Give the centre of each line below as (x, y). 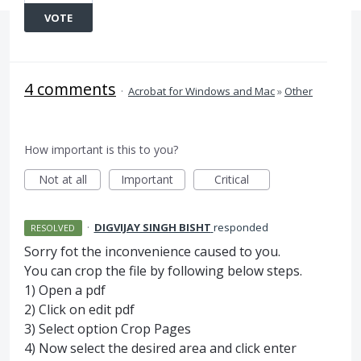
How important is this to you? (101, 149)
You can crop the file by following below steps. (163, 271)
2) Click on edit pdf (79, 309)
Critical (232, 179)
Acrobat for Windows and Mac (201, 91)
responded (241, 227)
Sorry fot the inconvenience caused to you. (152, 251)
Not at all (62, 179)
